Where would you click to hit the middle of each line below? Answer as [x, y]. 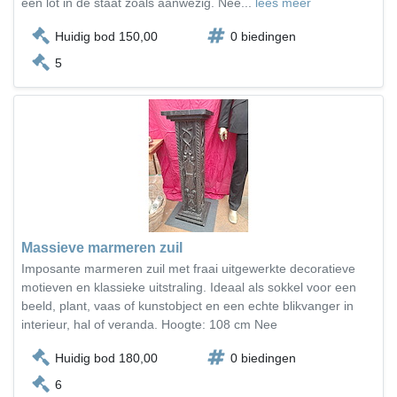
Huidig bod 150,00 [106, 36]
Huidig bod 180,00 [106, 358]
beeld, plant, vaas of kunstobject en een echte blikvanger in [187, 306]
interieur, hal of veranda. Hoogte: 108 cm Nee [149, 324]
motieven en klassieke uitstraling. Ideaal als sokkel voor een [189, 287]
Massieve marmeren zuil [102, 248]
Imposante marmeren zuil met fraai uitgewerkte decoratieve [188, 269]
